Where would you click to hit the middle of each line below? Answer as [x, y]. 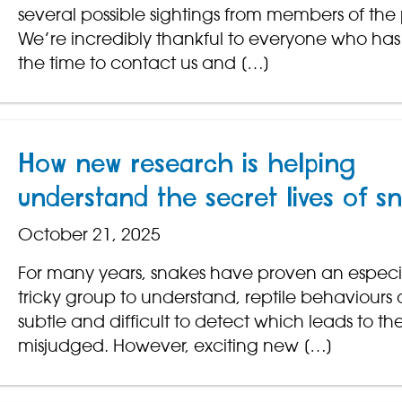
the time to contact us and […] [144, 63]
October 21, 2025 [89, 235]
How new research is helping [187, 165]
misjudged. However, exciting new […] [175, 346]
